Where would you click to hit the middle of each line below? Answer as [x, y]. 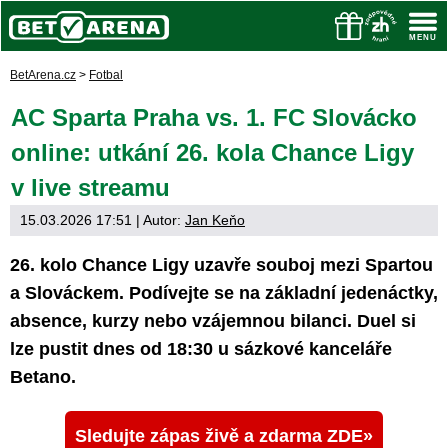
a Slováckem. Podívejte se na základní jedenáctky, [224, 293]
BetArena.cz [43, 75]
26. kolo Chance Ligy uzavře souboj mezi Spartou [221, 265]
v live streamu [90, 187]
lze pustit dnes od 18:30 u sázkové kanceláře [201, 349]
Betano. [43, 377]
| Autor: [158, 220]
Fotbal [106, 75]
